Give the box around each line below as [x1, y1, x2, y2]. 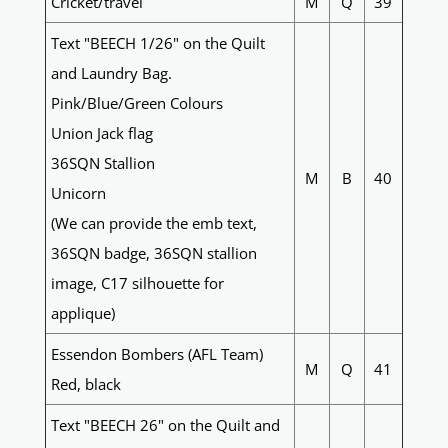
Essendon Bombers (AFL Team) [50, 344, 263, 365]
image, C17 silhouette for [50, 273, 224, 294]
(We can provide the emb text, [50, 213, 257, 234]
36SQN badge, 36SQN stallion [50, 243, 257, 264]
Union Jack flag [50, 123, 153, 144]
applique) [50, 303, 115, 324]
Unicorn [50, 183, 106, 204]
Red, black [50, 374, 121, 395]
